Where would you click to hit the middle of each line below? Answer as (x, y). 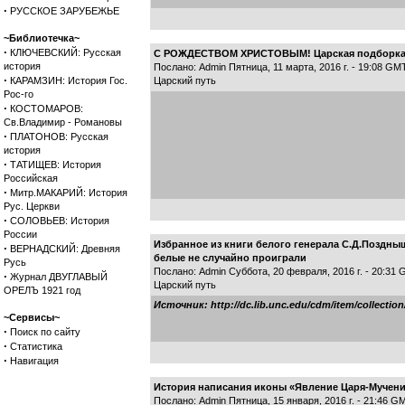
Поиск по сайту (45, 332)
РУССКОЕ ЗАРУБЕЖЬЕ (65, 11)
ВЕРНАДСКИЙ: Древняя (65, 249)
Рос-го (19, 94)
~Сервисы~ (32, 317)
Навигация (34, 361)
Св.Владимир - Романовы (63, 122)
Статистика (36, 346)
